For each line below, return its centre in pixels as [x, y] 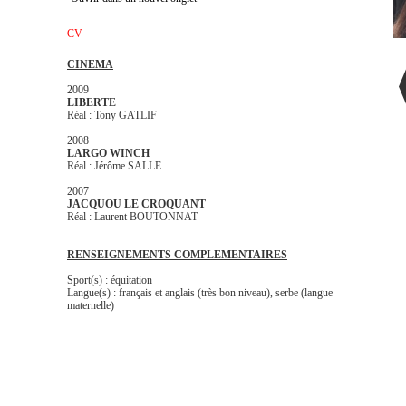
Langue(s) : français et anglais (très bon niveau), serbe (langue [200, 293]
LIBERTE [93, 102]
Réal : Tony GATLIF [112, 115]
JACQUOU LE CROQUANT [138, 204]
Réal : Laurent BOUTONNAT [132, 217]
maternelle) [91, 305]
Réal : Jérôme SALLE [114, 166]
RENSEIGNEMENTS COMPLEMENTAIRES [177, 255]
